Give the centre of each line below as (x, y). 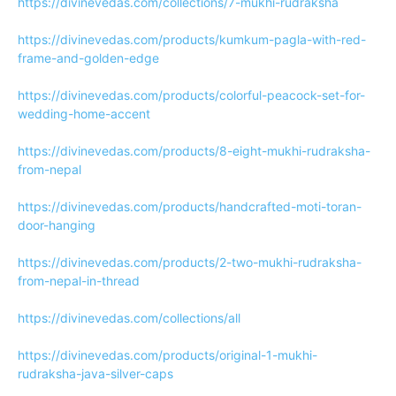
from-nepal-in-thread (79, 281)
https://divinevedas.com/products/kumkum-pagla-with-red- (192, 39)
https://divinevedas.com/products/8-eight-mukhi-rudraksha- (194, 151)
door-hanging (57, 225)
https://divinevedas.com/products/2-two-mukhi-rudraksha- (190, 262)
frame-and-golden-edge (88, 58)
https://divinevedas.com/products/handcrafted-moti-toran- (190, 206)
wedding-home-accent (84, 114)
